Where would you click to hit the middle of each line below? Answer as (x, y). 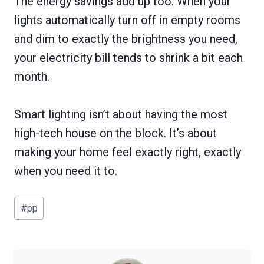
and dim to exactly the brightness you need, (126, 39)
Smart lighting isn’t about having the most (121, 114)
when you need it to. (66, 171)
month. (32, 76)
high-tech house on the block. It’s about (115, 133)
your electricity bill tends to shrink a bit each (128, 57)
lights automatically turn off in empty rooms (127, 20)
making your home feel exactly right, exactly (128, 152)
